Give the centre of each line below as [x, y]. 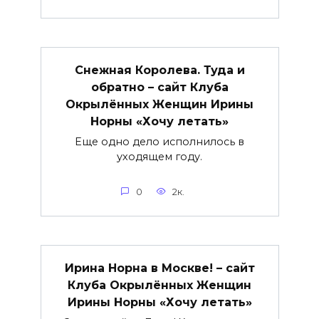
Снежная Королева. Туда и [159, 70]
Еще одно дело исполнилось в [159, 142]
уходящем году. [159, 157]
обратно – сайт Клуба [159, 87]
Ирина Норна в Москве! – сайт [159, 268]
